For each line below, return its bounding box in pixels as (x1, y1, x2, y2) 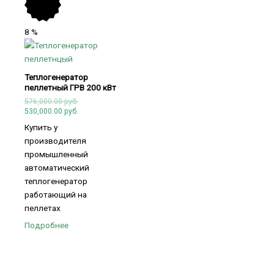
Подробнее (24, 220, 68, 231)
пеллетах (24, 202, 61, 213)
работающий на (24, 189, 87, 199)
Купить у (24, 122, 57, 132)
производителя (24, 135, 86, 146)
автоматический (24, 162, 89, 172)
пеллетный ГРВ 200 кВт (24, 82, 116, 92)
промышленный (24, 149, 88, 159)
